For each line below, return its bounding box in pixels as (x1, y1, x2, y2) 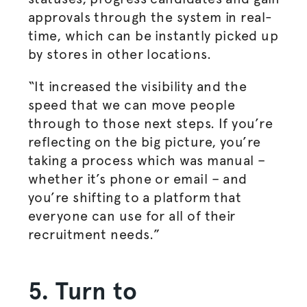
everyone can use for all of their (27, 208, 236, 224)
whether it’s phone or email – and (27, 171, 247, 187)
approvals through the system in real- (27, 9, 273, 25)
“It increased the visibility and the (27, 78, 247, 95)
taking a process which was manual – (27, 152, 266, 169)
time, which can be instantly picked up (27, 27, 279, 44)
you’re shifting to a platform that (27, 189, 242, 206)
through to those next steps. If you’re (27, 115, 273, 132)
